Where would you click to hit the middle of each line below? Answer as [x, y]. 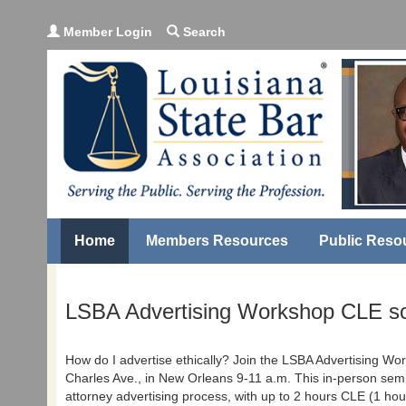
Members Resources [217, 241]
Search [203, 32]
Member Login [106, 32]
